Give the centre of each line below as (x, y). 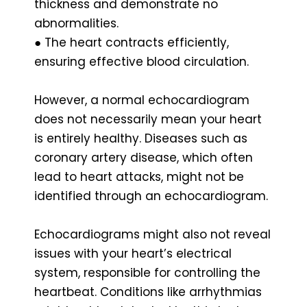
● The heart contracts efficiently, (132, 42)
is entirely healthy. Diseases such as (141, 138)
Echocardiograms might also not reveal (152, 234)
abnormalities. (76, 23)
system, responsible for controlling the (147, 272)
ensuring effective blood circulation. (142, 61)
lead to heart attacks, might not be (139, 176)
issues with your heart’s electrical (133, 253)
